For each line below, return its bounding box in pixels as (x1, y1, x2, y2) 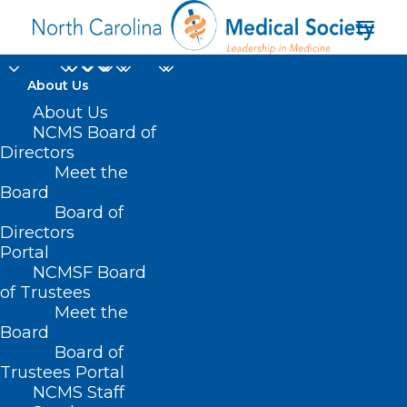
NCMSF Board (33, 263, 146, 283)
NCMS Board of (33, 123, 156, 143)
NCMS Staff (33, 382, 124, 402)
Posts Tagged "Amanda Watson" (48, 374, 259, 391)
